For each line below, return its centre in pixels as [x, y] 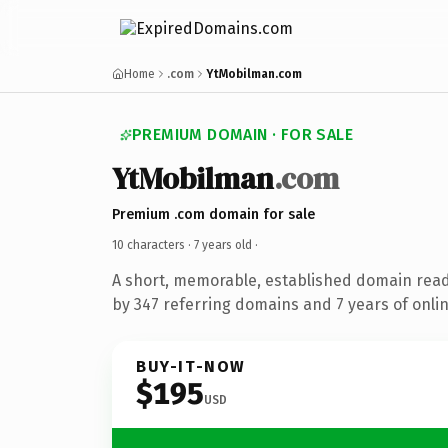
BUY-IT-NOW [191, 366]
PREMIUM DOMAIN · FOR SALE [242, 134]
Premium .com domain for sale [213, 214]
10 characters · [153, 244]
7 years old [223, 244]
